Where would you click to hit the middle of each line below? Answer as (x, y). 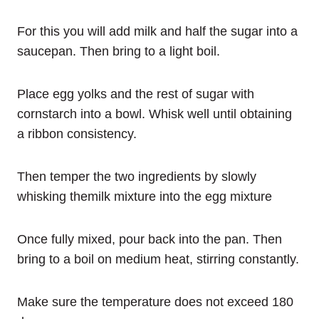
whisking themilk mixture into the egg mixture (145, 196)
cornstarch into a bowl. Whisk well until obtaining (155, 114)
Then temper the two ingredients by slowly (137, 176)
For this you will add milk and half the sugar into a (157, 31)
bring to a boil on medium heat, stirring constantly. (158, 259)
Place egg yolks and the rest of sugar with (136, 94)
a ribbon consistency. (77, 134)
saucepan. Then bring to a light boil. (119, 51)
